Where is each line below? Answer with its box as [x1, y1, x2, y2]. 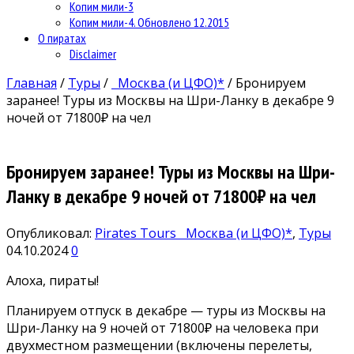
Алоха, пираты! [6, 271, 99, 289]
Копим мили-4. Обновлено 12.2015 [70, 13, 229, 30]
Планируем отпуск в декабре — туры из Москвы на [6, 301, 326, 319]
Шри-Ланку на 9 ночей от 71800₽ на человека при [6, 318, 318, 337]
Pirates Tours [95, 224, 179, 242]
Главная [6, 73, 57, 92]
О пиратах [38, 29, 86, 46]
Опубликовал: [6, 224, 95, 242]
